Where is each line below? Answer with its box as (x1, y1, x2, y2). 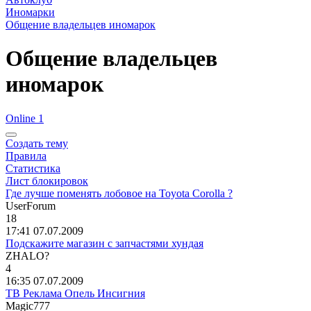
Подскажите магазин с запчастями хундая (6, 237, 203, 249)
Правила (6, 149, 47, 162)
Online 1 (6, 112, 44, 124)
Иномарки (6, 6, 55, 18)
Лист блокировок (6, 174, 88, 187)
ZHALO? (6, 249, 49, 262)
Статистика (6, 162, 60, 174)
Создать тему (6, 137, 68, 149)
